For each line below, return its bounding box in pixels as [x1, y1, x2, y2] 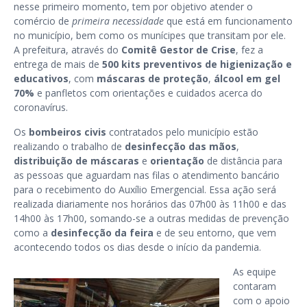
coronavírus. [14, 101, 71, 114]
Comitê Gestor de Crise [121, 43, 236, 56]
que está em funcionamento [164, 14, 293, 27]
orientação [150, 154, 204, 167]
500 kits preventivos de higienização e [102, 58, 292, 71]
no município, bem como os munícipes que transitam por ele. [14, 29, 286, 42]
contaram [233, 280, 276, 293]
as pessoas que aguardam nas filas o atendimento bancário [14, 169, 280, 182]
